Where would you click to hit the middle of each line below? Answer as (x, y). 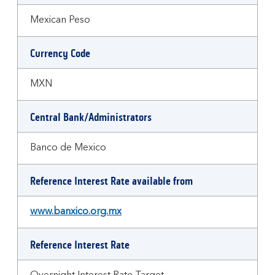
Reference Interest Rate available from (111, 181)
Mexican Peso (60, 20)
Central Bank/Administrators (91, 117)
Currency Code (60, 53)
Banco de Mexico (68, 148)
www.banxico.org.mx (76, 212)
